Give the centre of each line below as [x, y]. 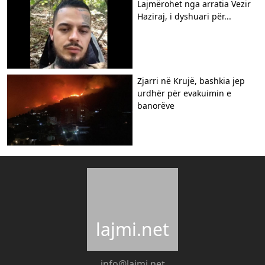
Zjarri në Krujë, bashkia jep [191, 80]
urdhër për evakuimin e [184, 93]
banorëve [156, 105]
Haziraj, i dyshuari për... [184, 16]
